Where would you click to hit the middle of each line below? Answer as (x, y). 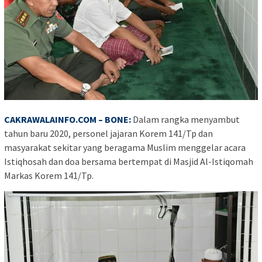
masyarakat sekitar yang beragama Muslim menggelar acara (125, 147)
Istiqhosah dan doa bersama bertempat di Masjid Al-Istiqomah (129, 161)
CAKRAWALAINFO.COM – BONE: (68, 119)
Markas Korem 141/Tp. (49, 175)
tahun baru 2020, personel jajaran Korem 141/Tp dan (108, 133)
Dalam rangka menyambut (185, 119)
